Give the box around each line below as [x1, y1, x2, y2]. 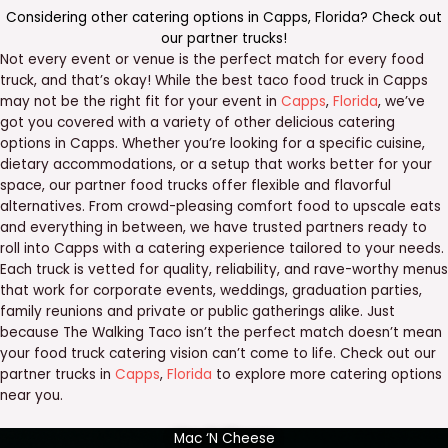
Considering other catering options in [6, 7, 263, 27]
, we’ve [378, 91, 425, 111]
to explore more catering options [212, 364, 442, 384]
